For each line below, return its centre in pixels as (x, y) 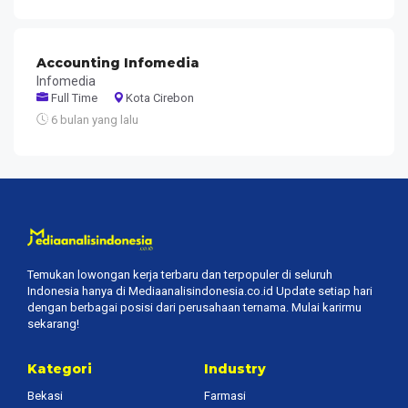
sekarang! (53, 323)
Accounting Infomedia (118, 62)
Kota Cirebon (160, 97)
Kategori (60, 368)
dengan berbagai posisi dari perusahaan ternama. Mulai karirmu (194, 307)
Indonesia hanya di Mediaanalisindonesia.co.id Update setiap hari (200, 291)
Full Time (73, 97)
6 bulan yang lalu (93, 119)
